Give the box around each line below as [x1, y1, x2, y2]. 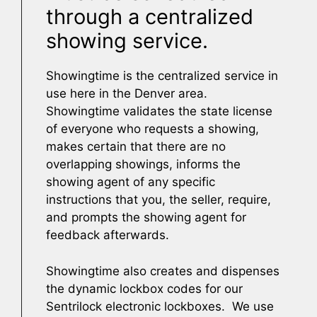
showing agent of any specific [46, 175, 215, 189]
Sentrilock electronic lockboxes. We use [46, 299, 274, 313]
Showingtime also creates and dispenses [46, 263, 279, 278]
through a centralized [46, 4, 253, 29]
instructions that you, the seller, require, [46, 192, 271, 207]
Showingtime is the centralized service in [46, 69, 278, 83]
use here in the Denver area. [46, 86, 207, 100]
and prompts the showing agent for [46, 210, 246, 224]
